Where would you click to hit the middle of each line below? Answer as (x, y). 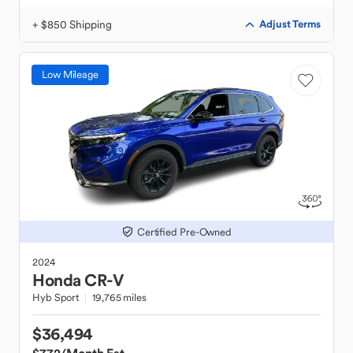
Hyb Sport (56, 297)
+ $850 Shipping (72, 24)
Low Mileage (70, 74)
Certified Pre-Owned (184, 232)
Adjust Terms (290, 24)
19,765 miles (119, 297)
